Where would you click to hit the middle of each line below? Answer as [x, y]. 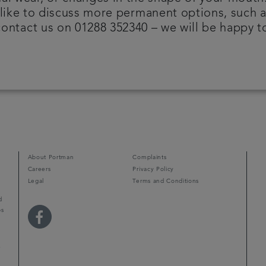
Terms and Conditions [166, 181]
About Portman [51, 157]
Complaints [150, 157]
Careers [39, 169]
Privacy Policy [153, 169]
